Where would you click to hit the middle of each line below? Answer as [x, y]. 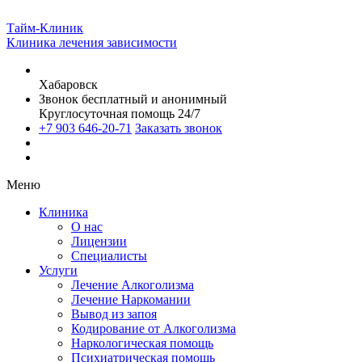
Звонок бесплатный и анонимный [133, 99]
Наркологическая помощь [142, 343]
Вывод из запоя [114, 314]
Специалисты [109, 256]
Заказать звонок [179, 128]
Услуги [58, 270]
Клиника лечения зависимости [92, 42]
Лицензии [99, 241]
